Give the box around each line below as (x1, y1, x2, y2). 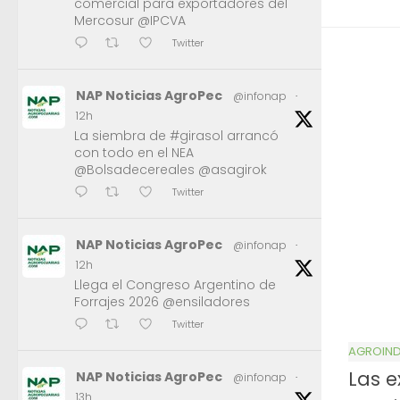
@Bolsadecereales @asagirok (74, 161, 267, 179)
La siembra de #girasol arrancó (74, 127, 279, 146)
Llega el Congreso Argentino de (74, 276, 276, 295)
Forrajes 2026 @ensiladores (74, 293, 250, 312)
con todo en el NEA (74, 144, 194, 162)
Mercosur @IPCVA (74, 12, 186, 30)
